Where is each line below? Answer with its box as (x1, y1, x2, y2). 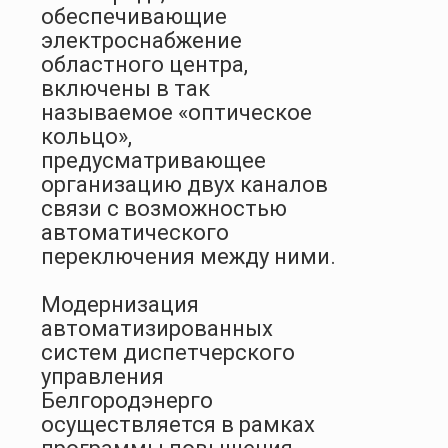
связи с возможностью (41, 195, 287, 221)
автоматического (41, 219, 229, 245)
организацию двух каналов (41, 171, 328, 197)
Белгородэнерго (41, 387, 213, 413)
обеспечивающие (41, 3, 227, 29)
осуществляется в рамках (41, 411, 315, 437)
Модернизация (41, 291, 199, 317)
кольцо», (41, 123, 132, 149)
